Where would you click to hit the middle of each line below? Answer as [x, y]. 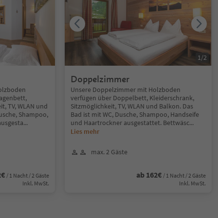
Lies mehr [85, 131]
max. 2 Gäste [109, 152]
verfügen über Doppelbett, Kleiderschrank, [133, 98]
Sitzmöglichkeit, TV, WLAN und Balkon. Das [132, 106]
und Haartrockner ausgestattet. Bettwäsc [130, 123]
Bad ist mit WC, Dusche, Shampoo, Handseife [135, 114]
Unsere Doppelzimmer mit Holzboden [126, 90]
